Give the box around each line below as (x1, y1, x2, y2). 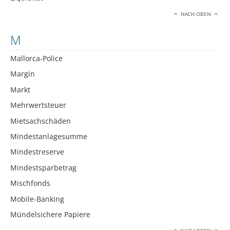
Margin (10, 69, 35, 79)
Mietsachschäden (10, 116, 71, 126)
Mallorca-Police (10, 53, 63, 64)
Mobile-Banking (10, 194, 64, 204)
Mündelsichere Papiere (10, 209, 90, 219)
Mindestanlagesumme (10, 131, 87, 142)
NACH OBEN (179, 11, 213, 18)
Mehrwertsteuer (10, 100, 66, 110)
